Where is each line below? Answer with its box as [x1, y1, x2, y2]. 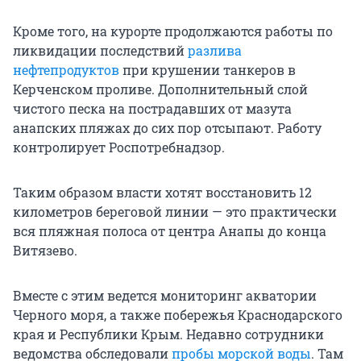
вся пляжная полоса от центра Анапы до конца [13, 222, 326, 240]
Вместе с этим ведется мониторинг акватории [13, 287, 317, 305]
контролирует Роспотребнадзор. [13, 139, 225, 156]
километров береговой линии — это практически [13, 203, 337, 221]
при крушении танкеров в [119, 61, 296, 79]
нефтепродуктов [13, 61, 119, 79]
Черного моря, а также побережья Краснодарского [13, 306, 342, 324]
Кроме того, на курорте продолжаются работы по [13, 23, 333, 40]
